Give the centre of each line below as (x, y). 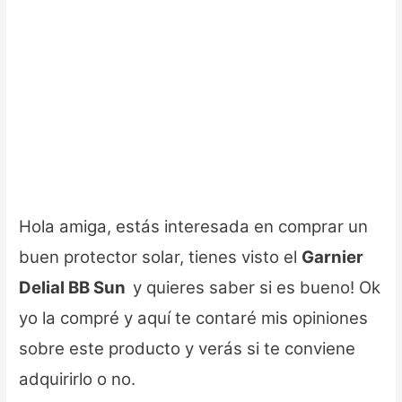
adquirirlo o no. (78, 380)
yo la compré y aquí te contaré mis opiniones (194, 319)
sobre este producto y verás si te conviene (188, 349)
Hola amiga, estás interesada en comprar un (194, 227)
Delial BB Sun (76, 288)
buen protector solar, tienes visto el (161, 258)
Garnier (333, 258)
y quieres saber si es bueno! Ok (257, 288)
